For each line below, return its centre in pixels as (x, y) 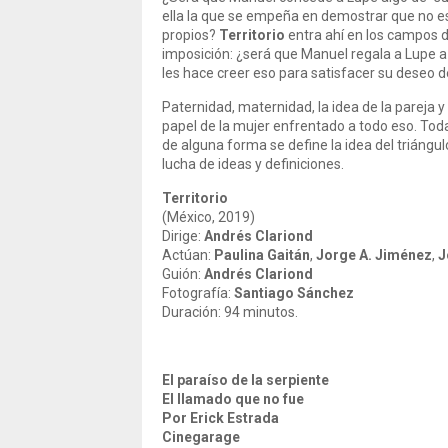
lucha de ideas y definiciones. (253, 164)
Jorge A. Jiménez (374, 255)
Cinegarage (201, 437)
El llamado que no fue (233, 399)
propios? (190, 35)
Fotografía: (198, 293)
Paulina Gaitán (262, 255)
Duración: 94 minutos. (230, 312)
